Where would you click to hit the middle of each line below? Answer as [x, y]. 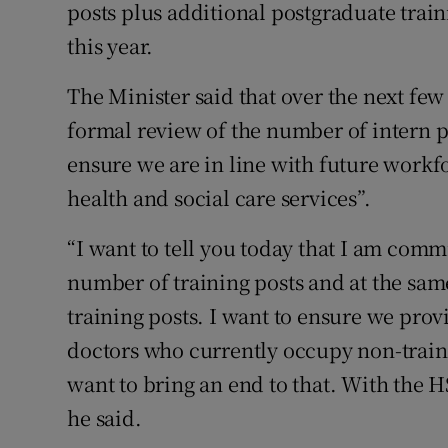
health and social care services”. [219, 198]
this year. [110, 46]
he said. [104, 418]
